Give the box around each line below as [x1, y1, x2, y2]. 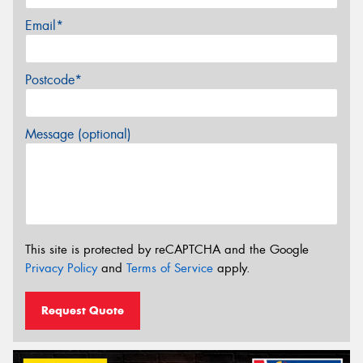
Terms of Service [126, 260, 213, 277]
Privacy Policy [25, 260, 97, 277]
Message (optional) [25, 126, 131, 143]
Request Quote [41, 302, 124, 318]
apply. [213, 260, 250, 277]
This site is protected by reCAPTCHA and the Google [25, 241, 309, 258]
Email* [25, 17, 63, 35]
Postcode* [25, 71, 82, 89]
